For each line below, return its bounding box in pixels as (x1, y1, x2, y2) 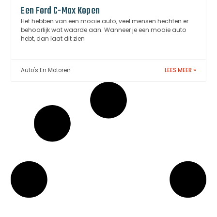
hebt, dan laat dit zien (21, 34, 85, 43)
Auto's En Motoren (21, 66, 71, 75)
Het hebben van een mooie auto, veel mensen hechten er (21, 17, 189, 26)
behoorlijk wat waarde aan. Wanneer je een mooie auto (21, 26, 187, 34)
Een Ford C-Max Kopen (21, 3, 100, 19)
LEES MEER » (164, 66, 196, 75)
